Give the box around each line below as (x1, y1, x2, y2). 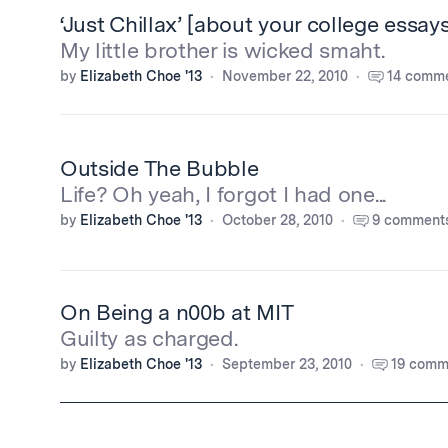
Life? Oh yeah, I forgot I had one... (60, 181, 386, 207)
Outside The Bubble (60, 155, 259, 181)
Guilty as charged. (60, 325, 238, 351)
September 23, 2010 (222, 356, 352, 372)
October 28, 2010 (222, 212, 333, 228)
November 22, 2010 (222, 68, 348, 84)
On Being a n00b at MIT (60, 299, 294, 325)
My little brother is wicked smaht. (60, 37, 385, 63)
